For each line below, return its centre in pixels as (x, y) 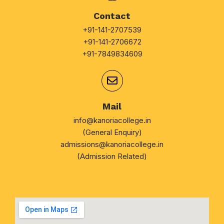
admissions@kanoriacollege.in (112, 144)
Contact (112, 15)
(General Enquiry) (112, 132)
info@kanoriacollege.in (112, 120)
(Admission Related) (112, 156)
